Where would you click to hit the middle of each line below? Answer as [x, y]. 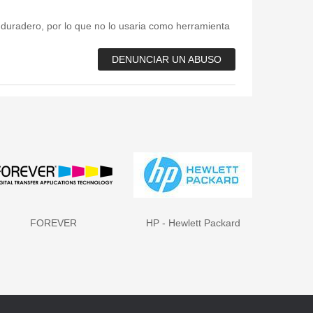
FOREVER [53, 223]
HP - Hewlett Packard [193, 223]
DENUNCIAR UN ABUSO [167, 59]
